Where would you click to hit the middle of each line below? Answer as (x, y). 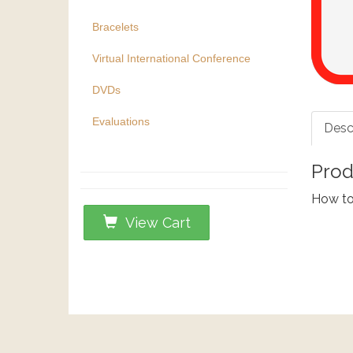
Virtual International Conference (171, 58)
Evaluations (121, 121)
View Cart (154, 223)
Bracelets (115, 27)
